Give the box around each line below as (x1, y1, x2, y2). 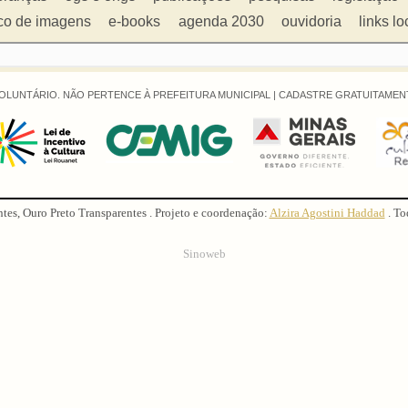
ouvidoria (280, 13, 342, 29)
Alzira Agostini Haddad (269, 207, 385, 220)
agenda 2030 (178, 13, 264, 29)
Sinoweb (182, 247, 226, 260)
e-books (108, 13, 161, 29)
